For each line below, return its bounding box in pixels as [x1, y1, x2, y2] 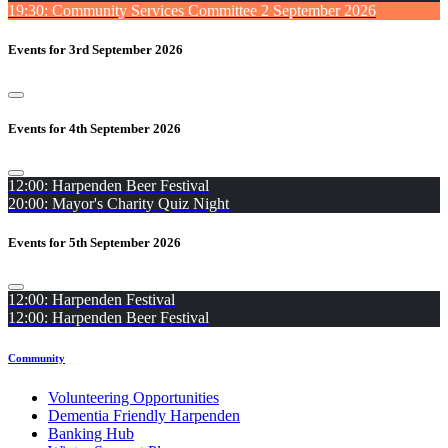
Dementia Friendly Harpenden [48, 407, 240, 425]
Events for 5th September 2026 [8, 235, 181, 251]
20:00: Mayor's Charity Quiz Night [8, 194, 229, 212]
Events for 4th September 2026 [8, 120, 181, 136]
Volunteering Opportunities [48, 389, 219, 407]
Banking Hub [48, 425, 134, 443]
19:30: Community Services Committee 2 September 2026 [8, 2, 376, 20]
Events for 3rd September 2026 [8, 42, 183, 58]
